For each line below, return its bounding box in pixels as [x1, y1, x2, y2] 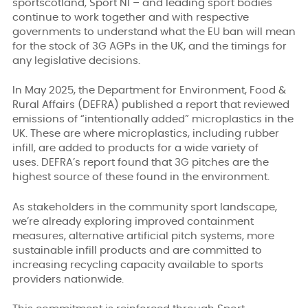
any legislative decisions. [12, 55, 140, 66]
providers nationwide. [12, 274, 124, 285]
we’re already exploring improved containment [12, 216, 254, 227]
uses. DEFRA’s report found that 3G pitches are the [12, 157, 269, 168]
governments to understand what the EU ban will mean [12, 26, 296, 37]
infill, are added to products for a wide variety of [12, 143, 258, 153]
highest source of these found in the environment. [12, 172, 272, 182]
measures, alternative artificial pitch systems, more [12, 230, 274, 241]
